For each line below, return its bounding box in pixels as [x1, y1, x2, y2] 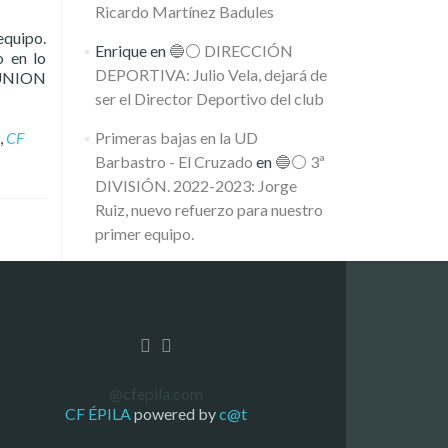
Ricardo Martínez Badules [94, 2, 274, 21]
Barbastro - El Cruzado [94, 152, 253, 171]
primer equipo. [94, 224, 194, 243]
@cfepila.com [109, 384, 203, 404]
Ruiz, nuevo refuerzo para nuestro [94, 200, 323, 219]
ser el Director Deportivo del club [94, 89, 324, 108]
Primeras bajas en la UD [94, 128, 258, 147]
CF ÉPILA [65, 404, 134, 424]
